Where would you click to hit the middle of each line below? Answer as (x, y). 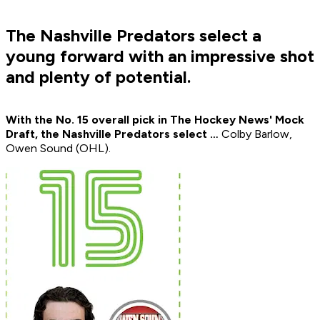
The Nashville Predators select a (134, 36)
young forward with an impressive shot (160, 56)
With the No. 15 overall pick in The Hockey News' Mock (155, 120)
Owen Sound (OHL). (60, 149)
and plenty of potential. (98, 77)
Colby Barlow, (255, 134)
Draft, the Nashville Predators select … (112, 134)
